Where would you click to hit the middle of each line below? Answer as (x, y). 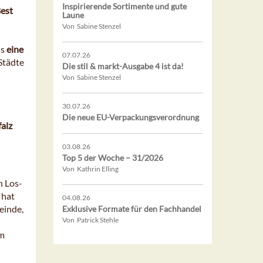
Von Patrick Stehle (90, 220)
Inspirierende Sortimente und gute (124, 6)
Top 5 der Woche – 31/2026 (113, 158)
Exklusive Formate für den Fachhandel (132, 209)
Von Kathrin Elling (90, 169)
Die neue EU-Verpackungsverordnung (131, 117)
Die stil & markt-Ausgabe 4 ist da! (123, 66)
